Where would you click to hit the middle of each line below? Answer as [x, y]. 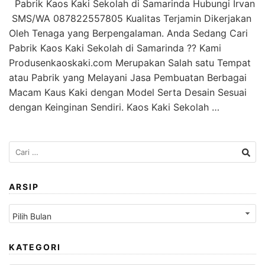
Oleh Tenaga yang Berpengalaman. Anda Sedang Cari [128, 33]
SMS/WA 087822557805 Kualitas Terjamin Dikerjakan [130, 19]
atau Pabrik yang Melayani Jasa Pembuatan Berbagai [128, 78]
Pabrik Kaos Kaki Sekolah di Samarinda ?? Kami [115, 48]
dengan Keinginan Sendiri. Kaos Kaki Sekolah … [114, 107]
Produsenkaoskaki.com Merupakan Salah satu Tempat [130, 63]
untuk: [20, 160]
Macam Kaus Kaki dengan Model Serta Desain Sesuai [128, 93]
